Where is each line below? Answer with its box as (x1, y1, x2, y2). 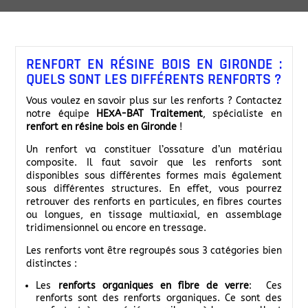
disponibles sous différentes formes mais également (26, 170, 282, 182)
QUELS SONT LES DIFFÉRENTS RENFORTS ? (26, 70, 282, 90)
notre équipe (26, 108, 96, 120)
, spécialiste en (203, 108, 282, 120)
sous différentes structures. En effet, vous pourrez (26, 183, 282, 195)
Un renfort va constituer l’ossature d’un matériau (26, 144, 282, 156)
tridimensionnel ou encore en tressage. (26, 222, 207, 234)
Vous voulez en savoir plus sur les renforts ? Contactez (26, 95, 282, 107)
